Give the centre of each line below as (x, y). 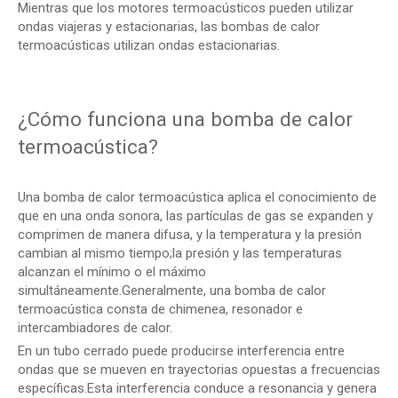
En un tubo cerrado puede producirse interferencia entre (181, 351)
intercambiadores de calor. (95, 328)
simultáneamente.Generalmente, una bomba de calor (172, 291)
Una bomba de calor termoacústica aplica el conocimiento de (197, 197)
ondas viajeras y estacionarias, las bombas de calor (169, 27)
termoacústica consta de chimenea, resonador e (160, 309)
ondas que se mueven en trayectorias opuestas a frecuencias (199, 370)
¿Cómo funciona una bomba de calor (185, 119)
